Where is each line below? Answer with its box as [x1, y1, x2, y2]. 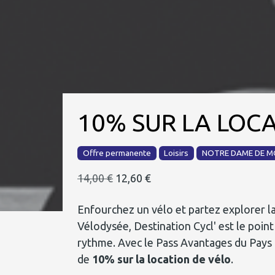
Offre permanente [82, 148, 151, 158]
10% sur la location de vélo [92, 253, 231, 265]
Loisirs [164, 148, 189, 158]
